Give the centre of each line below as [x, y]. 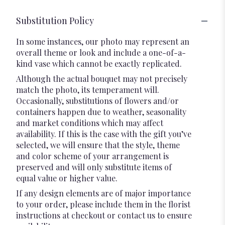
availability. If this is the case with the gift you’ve [104, 134]
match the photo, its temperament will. [88, 90]
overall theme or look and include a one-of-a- [101, 53]
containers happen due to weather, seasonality [101, 112]
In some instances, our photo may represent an [103, 42]
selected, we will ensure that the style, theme [98, 145]
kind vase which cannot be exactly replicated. [99, 64]
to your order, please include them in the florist [103, 204]
